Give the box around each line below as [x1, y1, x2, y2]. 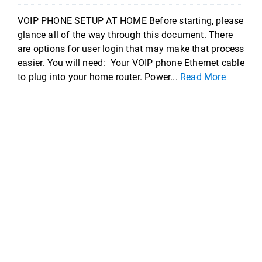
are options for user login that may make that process [18, 43, 244, 54]
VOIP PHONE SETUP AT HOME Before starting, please [18, 15, 244, 26]
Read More [180, 71, 226, 82]
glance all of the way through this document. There [18, 29, 233, 40]
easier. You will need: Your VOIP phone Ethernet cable [18, 57, 244, 68]
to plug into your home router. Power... [18, 71, 180, 82]
